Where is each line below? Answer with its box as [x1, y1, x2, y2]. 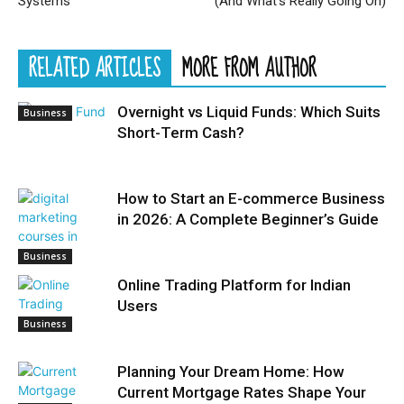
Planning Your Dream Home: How [117, 363, 344, 381]
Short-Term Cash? [117, 124, 244, 142]
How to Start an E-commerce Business [117, 189, 385, 207]
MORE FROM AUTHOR [182, 49, 317, 89]
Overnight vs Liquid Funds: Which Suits [117, 103, 381, 121]
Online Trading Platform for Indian [117, 276, 351, 294]
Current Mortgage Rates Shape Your [117, 383, 366, 401]
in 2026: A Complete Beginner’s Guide [117, 210, 379, 228]
